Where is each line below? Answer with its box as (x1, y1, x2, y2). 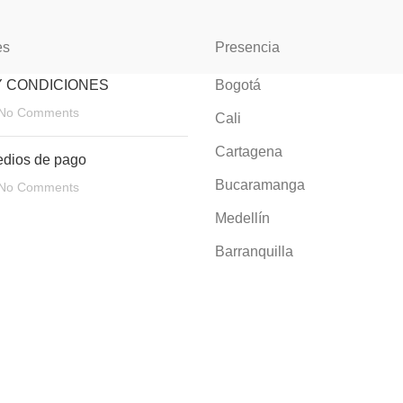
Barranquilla (215, 243, 293, 259)
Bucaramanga (215, 176, 305, 193)
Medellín (215, 210, 270, 226)
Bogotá (215, 76, 261, 93)
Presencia (215, 39, 280, 55)
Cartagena (215, 143, 282, 159)
